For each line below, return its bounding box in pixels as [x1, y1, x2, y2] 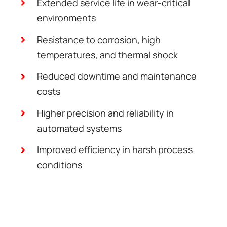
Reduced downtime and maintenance [37, 70, 197, 83]
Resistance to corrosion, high [37, 33, 161, 46]
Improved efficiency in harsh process [37, 143, 193, 156]
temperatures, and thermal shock [37, 48, 178, 61]
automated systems [37, 122, 122, 134]
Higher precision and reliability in [37, 106, 174, 119]
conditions [37, 159, 83, 171]
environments [37, 12, 96, 24]
